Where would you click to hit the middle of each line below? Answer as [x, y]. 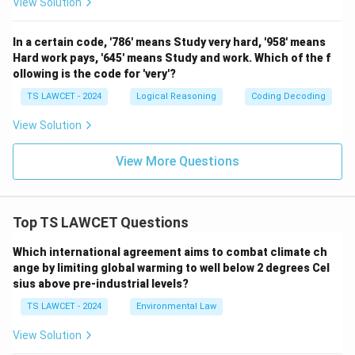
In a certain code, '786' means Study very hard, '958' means [169, 42]
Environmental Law [176, 307]
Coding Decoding [288, 97]
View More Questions [177, 162]
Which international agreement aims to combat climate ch [170, 252]
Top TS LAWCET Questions [101, 223]
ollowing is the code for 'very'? [94, 74]
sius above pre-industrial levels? [101, 284]
